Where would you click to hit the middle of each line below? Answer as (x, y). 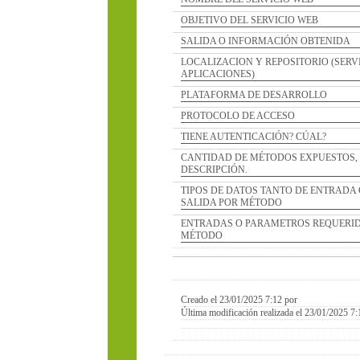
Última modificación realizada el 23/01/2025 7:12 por (247, 313)
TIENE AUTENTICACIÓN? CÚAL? (217, 137)
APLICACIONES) (181, 74)
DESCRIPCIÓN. (178, 170)
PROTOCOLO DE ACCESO (201, 116)
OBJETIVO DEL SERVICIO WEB (213, 20)
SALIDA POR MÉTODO (195, 202)
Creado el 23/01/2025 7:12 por (205, 300)
